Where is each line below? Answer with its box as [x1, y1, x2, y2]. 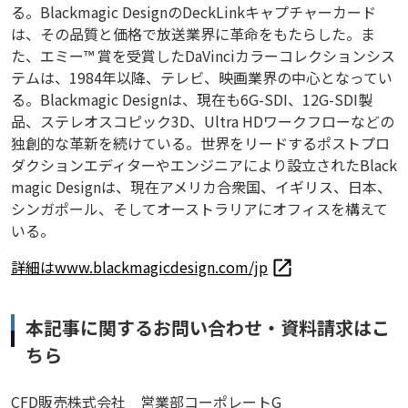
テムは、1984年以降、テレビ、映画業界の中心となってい [11, 66, 393, 89]
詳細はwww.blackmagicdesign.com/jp [11, 256, 268, 279]
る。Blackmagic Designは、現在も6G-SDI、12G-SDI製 [11, 88, 372, 111]
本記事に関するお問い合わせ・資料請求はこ [25, 314, 390, 342]
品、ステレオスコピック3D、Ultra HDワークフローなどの [11, 110, 394, 133]
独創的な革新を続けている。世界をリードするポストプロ [11, 132, 390, 155]
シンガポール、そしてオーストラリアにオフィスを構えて [11, 198, 388, 220]
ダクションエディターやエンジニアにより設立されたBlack [11, 154, 397, 177]
